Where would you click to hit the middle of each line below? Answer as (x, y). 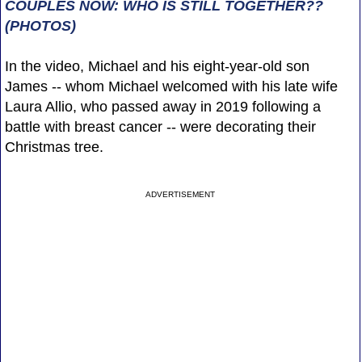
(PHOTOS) (40, 25)
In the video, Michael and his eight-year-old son (157, 66)
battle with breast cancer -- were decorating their (160, 126)
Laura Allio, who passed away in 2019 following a (162, 106)
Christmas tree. (54, 147)
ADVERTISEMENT (181, 194)
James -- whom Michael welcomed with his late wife (171, 86)
